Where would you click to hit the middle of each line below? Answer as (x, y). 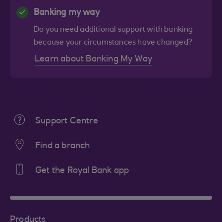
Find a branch (63, 146)
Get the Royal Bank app (82, 171)
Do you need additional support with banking (113, 30)
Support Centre (67, 121)
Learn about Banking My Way (94, 59)
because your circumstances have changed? (113, 43)
